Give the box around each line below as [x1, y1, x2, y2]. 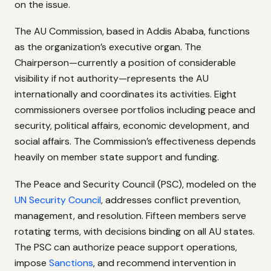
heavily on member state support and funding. [15, 151, 219, 164]
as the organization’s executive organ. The [15, 41, 201, 54]
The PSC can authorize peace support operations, [15, 240, 237, 253]
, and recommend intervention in [93, 256, 236, 269]
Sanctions [49, 256, 93, 269]
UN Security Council [15, 193, 101, 206]
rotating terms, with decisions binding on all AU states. [15, 224, 255, 238]
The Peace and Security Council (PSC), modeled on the [15, 177, 256, 191]
